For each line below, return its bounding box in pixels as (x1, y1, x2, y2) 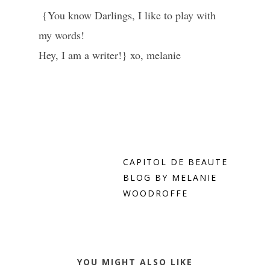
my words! (39, 28, 88, 43)
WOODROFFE (123, 187, 188, 199)
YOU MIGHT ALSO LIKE (77, 256, 193, 268)
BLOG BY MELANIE (123, 172, 217, 184)
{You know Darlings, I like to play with (39, 8, 216, 23)
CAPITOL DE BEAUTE (123, 156, 228, 168)
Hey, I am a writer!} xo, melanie (39, 48, 181, 63)
